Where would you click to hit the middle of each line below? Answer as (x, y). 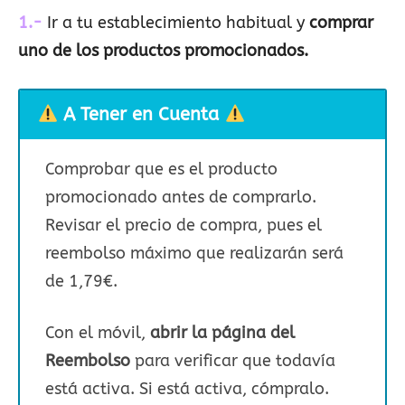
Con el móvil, (98, 332)
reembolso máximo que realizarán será (194, 253)
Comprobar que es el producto (161, 169)
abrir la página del (222, 332)
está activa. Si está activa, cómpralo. (187, 388)
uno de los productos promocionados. (165, 51)
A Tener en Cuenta (144, 115)
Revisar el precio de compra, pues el (184, 225)
